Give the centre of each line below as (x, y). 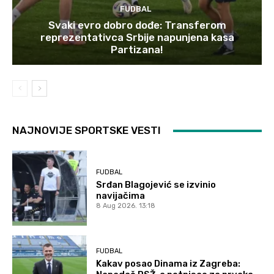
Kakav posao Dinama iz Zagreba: (168, 263)
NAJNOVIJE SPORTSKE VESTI (87, 131)
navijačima (121, 195)
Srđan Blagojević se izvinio (156, 184)
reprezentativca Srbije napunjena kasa (137, 38)
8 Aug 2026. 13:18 (126, 206)
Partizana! (137, 50)
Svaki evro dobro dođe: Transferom (137, 25)
